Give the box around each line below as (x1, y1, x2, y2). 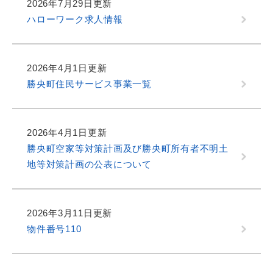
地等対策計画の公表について (27, 159, 152, 170)
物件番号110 (27, 224, 82, 235)
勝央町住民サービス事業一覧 (27, 79, 152, 90)
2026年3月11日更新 (27, 208, 112, 219)
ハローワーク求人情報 (27, 14, 123, 25)
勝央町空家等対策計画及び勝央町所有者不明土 (27, 143, 229, 154)
